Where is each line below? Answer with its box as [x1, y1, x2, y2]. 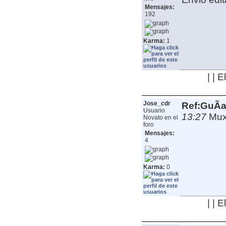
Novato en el [143, 114, 178, 122]
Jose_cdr [143, 100, 171, 107]
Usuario [143, 107, 165, 115]
